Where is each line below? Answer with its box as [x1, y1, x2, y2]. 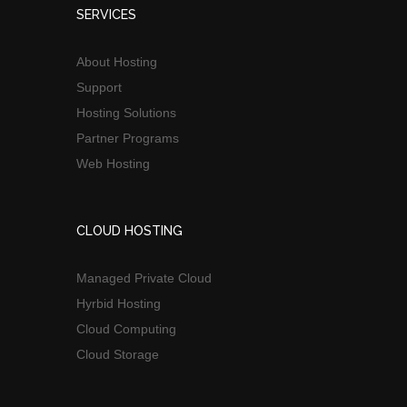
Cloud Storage [76, 347, 159, 362]
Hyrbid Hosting [76, 296, 161, 312]
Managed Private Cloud [76, 271, 212, 286]
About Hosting [76, 55, 157, 70]
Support [76, 80, 122, 95]
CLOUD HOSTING [76, 223, 183, 239]
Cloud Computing [76, 322, 176, 337]
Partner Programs [76, 131, 179, 146]
